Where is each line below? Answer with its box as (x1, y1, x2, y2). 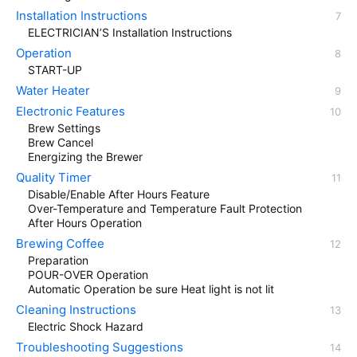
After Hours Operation (28, 216, 142, 230)
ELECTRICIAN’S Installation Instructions (28, 25, 232, 40)
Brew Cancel (28, 135, 93, 150)
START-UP (28, 63, 82, 77)
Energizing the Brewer (28, 150, 143, 164)
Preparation (28, 253, 88, 268)
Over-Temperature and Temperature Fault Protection (28, 202, 302, 216)
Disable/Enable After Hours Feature (28, 187, 210, 202)
